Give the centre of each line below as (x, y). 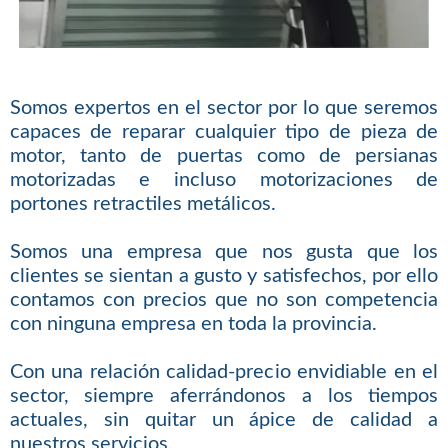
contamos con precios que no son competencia (224, 300)
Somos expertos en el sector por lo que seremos (224, 108)
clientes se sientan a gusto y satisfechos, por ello (224, 276)
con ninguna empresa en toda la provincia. (193, 324)
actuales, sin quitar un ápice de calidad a (224, 420)
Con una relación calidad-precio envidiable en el (224, 372)
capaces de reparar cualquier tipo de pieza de (224, 132)
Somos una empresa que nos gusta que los (224, 252)
